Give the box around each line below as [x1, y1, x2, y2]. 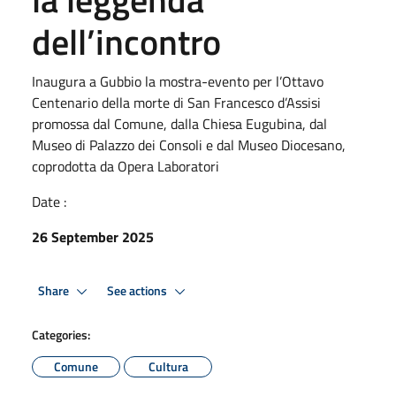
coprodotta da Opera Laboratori [32, 156, 219, 177]
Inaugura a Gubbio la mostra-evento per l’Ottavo [32, 71, 324, 92]
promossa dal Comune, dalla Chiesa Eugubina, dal [32, 113, 327, 134]
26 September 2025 [32, 226, 154, 247]
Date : [32, 191, 66, 212]
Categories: [32, 325, 90, 344]
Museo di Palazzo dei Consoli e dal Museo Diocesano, [32, 134, 346, 156]
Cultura [148, 357, 188, 376]
